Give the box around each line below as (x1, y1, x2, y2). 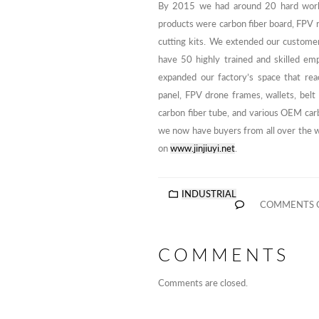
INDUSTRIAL (181, 188, 236, 199)
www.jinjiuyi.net (170, 143, 235, 154)
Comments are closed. (158, 277, 248, 288)
